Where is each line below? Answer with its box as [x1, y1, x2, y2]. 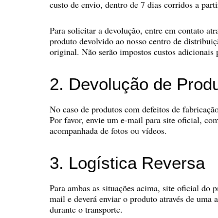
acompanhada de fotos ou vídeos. [50, 125, 167, 137]
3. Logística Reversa [50, 153, 205, 172]
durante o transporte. [50, 203, 123, 216]
